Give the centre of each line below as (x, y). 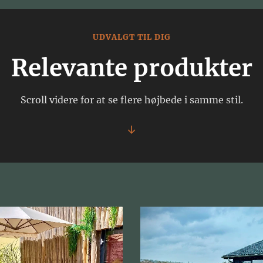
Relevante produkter (131, 68)
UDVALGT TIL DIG (131, 37)
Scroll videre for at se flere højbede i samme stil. (131, 100)
